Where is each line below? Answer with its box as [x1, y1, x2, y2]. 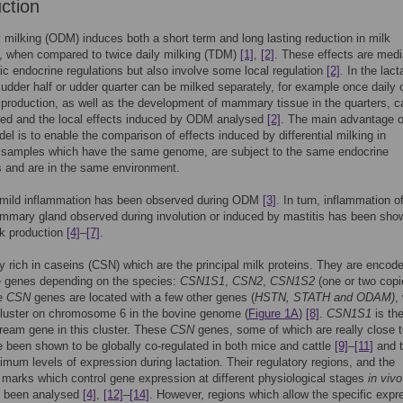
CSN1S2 [270, 274, 315, 288]
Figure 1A [248, 307, 299, 320]
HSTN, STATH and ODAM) [255, 291, 395, 304]
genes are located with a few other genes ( [31, 291, 255, 304]
